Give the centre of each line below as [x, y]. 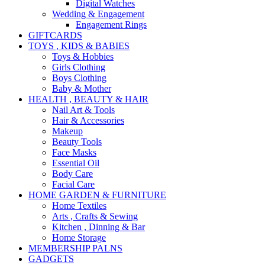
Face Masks [74, 152]
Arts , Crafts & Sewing [95, 216]
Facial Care [73, 184]
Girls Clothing [79, 67]
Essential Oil [76, 163]
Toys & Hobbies [83, 56]
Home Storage [79, 237]
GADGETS [51, 258]
